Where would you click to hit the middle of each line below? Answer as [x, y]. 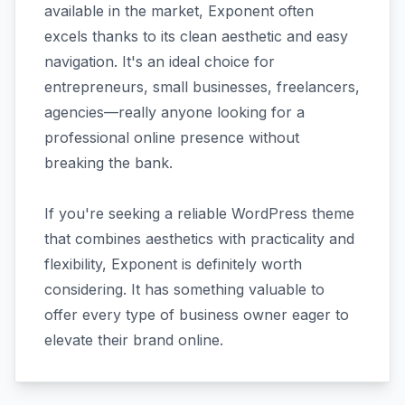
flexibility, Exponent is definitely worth [173, 264]
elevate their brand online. [134, 340]
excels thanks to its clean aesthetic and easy [196, 36]
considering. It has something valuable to [184, 289]
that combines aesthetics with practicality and [199, 239]
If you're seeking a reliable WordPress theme [199, 213]
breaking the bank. [108, 163]
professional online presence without [172, 137]
